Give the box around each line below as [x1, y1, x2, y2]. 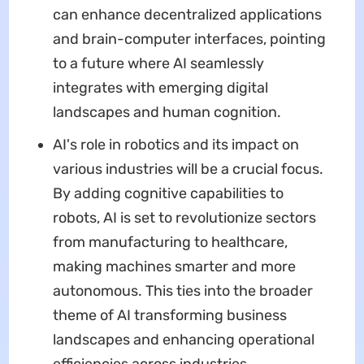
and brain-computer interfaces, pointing [52, 29, 326, 48]
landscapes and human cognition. [52, 102, 281, 121]
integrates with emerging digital [52, 78, 268, 97]
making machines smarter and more [52, 257, 296, 275]
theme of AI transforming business [52, 305, 287, 324]
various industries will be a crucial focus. [52, 159, 323, 178]
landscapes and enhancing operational [52, 330, 314, 349]
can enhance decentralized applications [52, 5, 322, 24]
